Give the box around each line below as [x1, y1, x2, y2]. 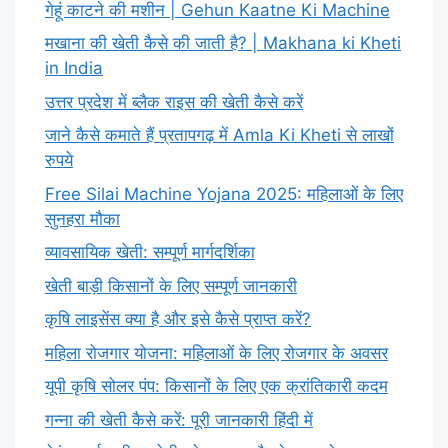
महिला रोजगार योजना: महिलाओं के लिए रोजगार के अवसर [45, 342, 388, 363]
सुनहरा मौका [45, 208, 120, 229]
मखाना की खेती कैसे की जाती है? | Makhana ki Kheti [45, 33, 401, 54]
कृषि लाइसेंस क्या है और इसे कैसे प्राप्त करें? [45, 309, 311, 330]
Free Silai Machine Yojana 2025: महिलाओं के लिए [45, 183, 403, 204]
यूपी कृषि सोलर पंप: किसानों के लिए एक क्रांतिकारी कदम [45, 376, 388, 397]
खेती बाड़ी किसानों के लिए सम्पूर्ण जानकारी [45, 275, 297, 296]
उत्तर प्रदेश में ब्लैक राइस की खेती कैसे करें [45, 91, 303, 112]
